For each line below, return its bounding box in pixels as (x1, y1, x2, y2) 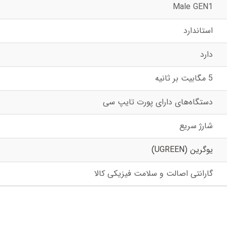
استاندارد (183, 24, 213, 37)
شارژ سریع (179, 120, 213, 132)
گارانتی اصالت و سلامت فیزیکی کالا (94, 167, 213, 180)
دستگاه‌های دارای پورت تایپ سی (102, 96, 213, 108)
